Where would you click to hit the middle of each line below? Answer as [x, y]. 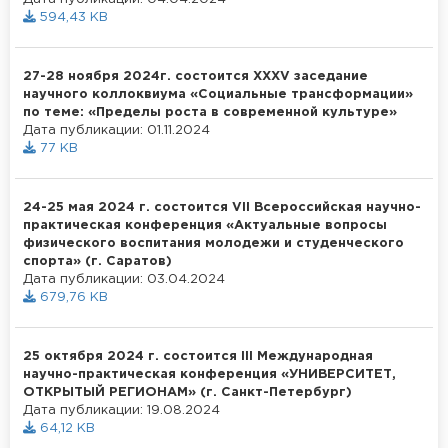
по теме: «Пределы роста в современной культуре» [210, 112]
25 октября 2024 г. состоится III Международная [198, 356]
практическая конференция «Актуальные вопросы [205, 225]
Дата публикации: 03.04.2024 [124, 279]
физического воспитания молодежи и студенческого [213, 243]
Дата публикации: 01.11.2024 [116, 130]
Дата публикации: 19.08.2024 [121, 410]
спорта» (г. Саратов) [97, 261]
